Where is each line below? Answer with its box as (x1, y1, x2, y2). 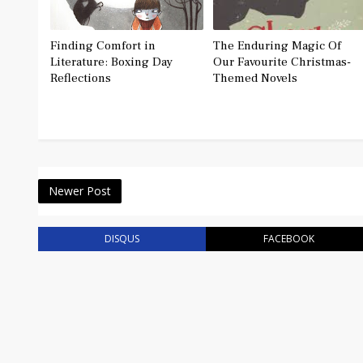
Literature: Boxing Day (50, 53, 173, 70)
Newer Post (49, 182, 111, 199)
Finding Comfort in (50, 37, 156, 53)
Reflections (50, 70, 111, 86)
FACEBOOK (263, 231, 315, 246)
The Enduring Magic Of (212, 37, 341, 53)
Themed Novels (212, 70, 297, 86)
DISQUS (104, 231, 139, 246)
